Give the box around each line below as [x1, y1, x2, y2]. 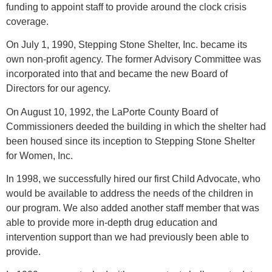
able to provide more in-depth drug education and [6, 217, 217, 228]
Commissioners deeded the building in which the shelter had [6, 121, 266, 132]
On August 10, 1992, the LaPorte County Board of [6, 106, 218, 117]
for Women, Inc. [6, 150, 73, 161]
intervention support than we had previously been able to [6, 231, 249, 242]
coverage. [6, 16, 49, 27]
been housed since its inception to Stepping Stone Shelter [6, 135, 255, 146]
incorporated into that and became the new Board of [6, 69, 228, 80]
